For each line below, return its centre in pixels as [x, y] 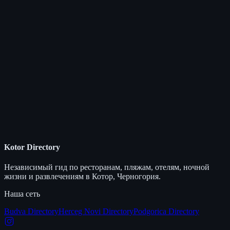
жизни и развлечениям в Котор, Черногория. [82, 177]
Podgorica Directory [166, 212]
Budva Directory [31, 212]
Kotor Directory [32, 147]
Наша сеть [22, 194]
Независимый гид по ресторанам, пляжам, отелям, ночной [107, 167]
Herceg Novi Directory [96, 212]
